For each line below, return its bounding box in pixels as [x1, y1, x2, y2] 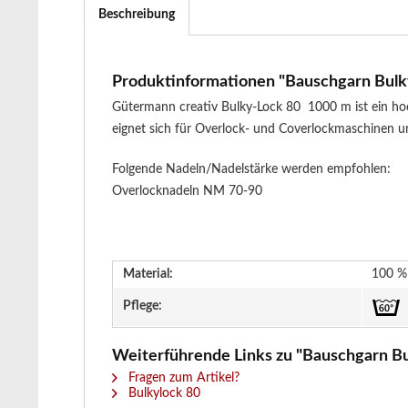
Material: [123, 268, 173, 280]
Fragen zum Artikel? [125, 372, 240, 384]
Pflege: [123, 300, 162, 312]
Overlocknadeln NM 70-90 [112, 185, 262, 198]
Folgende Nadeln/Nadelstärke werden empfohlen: [112, 163, 391, 176]
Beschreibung [98, 8, 175, 21]
